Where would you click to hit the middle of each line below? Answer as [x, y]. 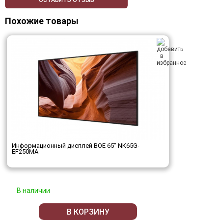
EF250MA [25, 152]
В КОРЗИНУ [88, 212]
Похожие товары [42, 21]
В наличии [33, 191]
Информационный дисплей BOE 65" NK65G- [76, 146]
